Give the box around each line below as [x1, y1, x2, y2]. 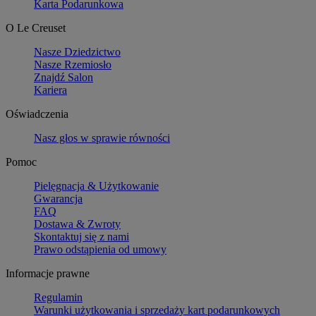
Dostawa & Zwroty [34, 217, 121, 230]
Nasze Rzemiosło [34, 58, 111, 71]
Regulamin [34, 291, 83, 303]
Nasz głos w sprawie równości [34, 131, 170, 144]
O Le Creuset [6, 21, 66, 34]
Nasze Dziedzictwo [34, 45, 121, 58]
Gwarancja [34, 192, 83, 205]
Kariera [34, 83, 67, 96]
